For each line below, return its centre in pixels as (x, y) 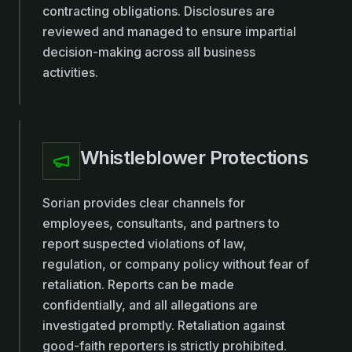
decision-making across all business (149, 52)
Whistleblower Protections (194, 158)
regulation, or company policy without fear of (176, 264)
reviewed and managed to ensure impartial (169, 31)
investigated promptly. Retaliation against (164, 325)
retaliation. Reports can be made (138, 284)
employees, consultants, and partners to (161, 223)
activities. (70, 72)
